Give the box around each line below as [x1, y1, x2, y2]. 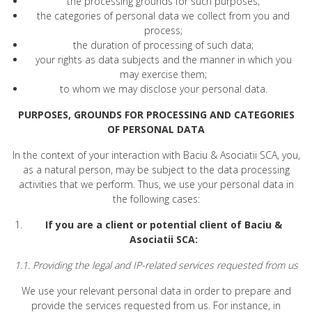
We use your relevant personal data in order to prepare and [21, 283, 291, 297]
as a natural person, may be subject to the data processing [22, 162, 290, 176]
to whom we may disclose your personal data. [59, 81, 267, 95]
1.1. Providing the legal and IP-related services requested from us [14, 258, 298, 272]
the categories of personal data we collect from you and [37, 8, 290, 22]
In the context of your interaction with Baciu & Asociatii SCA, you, [12, 148, 300, 162]
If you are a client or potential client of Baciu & [45, 217, 282, 231]
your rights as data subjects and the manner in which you [35, 52, 292, 66]
